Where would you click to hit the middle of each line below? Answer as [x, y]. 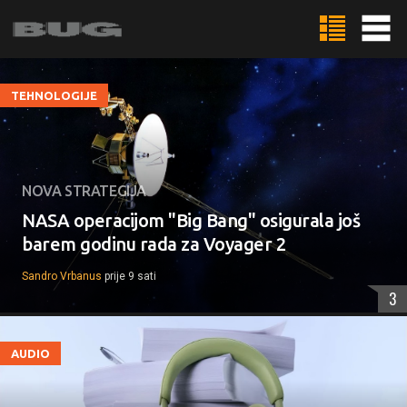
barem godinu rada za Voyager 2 [154, 244]
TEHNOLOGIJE [54, 95]
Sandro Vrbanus [62, 276]
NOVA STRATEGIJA [84, 191]
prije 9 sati [130, 276]
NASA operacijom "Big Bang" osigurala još [191, 220]
